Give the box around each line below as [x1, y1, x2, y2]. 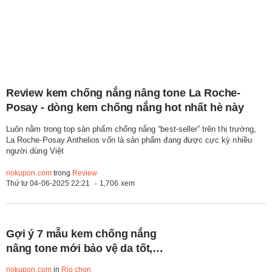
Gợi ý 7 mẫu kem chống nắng [6, 228, 157, 240]
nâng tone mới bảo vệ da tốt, [6, 242, 153, 255]
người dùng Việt [6, 146, 64, 155]
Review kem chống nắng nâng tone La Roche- [6, 86, 241, 99]
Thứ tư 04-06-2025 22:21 [6, 179, 90, 188]
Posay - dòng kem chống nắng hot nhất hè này [6, 101, 244, 114]
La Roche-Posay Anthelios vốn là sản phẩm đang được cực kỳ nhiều [6, 135, 252, 144]
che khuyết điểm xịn [6, 257, 109, 270]
